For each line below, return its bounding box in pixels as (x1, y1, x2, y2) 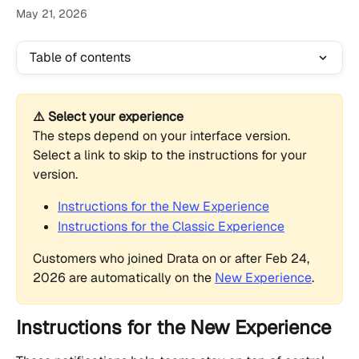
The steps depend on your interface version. (33, 127, 293, 145)
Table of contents (30, 49, 131, 66)
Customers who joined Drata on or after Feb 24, (33, 250, 313, 268)
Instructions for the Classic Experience (58, 217, 284, 235)
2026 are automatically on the (33, 269, 215, 287)
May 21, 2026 (16, 6, 87, 21)
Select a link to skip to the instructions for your (33, 147, 310, 164)
